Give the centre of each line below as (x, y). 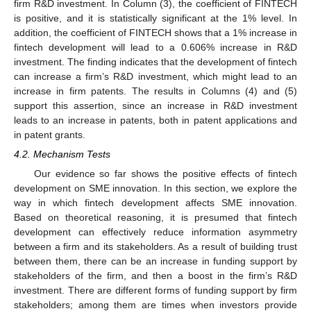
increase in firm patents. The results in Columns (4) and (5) (155, 91)
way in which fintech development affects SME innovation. (155, 203)
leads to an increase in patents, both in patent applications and (155, 120)
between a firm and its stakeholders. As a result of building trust (155, 247)
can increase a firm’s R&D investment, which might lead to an (155, 76)
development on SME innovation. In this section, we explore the (155, 188)
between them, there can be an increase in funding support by (155, 261)
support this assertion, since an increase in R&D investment (155, 105)
